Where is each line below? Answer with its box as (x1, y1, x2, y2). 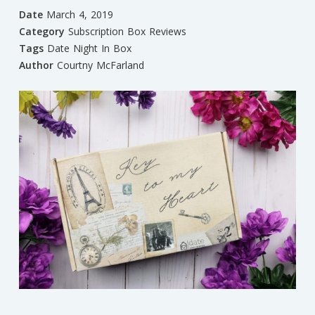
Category (18, 25, 65, 39)
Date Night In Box (46, 41, 131, 56)
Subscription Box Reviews (67, 25, 186, 39)
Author (18, 58, 53, 72)
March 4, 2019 (46, 8, 113, 22)
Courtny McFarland (56, 58, 144, 72)
